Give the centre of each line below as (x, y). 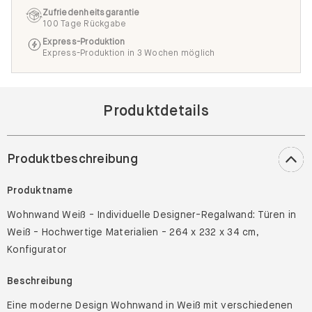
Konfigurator (37, 249)
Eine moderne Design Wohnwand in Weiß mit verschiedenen (150, 305)
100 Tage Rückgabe (85, 24)
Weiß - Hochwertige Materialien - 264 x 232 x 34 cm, (133, 232)
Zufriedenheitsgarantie (91, 13)
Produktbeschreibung (72, 159)
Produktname (40, 190)
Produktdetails (156, 111)
